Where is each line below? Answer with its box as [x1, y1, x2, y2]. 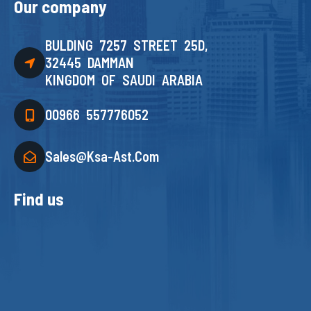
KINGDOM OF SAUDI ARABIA [45, 72, 203, 88]
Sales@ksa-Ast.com [45, 148, 159, 165]
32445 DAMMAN [45, 54, 134, 71]
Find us [14, 188, 64, 209]
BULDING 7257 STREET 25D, [45, 37, 208, 53]
